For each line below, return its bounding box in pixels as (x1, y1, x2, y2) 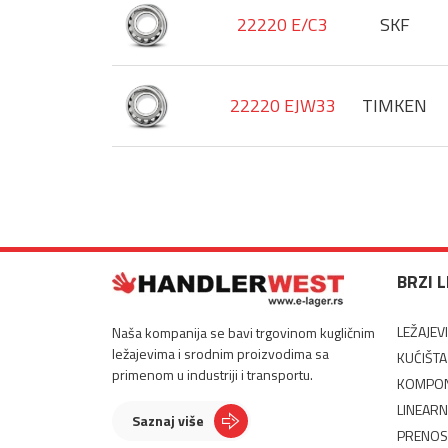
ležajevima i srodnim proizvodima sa (112, 343, 329, 364)
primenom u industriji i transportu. (112, 364, 313, 385)
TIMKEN (362, 92, 427, 119)
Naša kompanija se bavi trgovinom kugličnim (112, 322, 375, 343)
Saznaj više (132, 410, 204, 431)
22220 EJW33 (229, 92, 336, 119)
